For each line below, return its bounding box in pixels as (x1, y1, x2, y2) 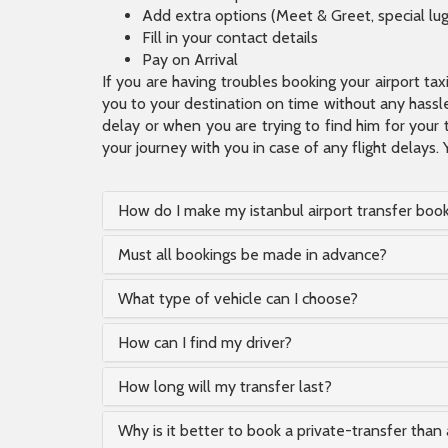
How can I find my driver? (118, 333, 292, 352)
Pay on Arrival (142, 50, 238, 69)
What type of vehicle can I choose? (118, 289, 358, 308)
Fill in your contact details (142, 28, 318, 47)
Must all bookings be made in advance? (118, 245, 387, 264)
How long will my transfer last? (118, 377, 332, 396)
